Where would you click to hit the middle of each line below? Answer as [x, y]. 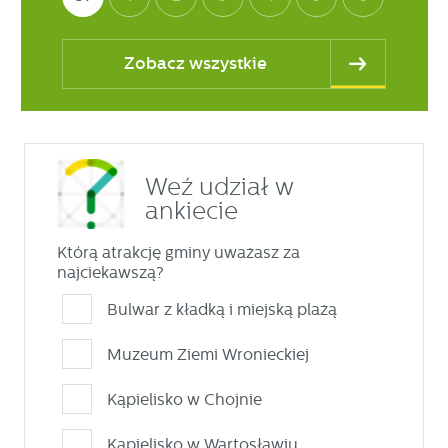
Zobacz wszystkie [195, 63]
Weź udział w [219, 186]
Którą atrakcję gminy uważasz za [178, 252]
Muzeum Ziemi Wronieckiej [207, 354]
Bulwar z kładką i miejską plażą [221, 309]
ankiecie [191, 210]
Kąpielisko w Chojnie [184, 399]
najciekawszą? [110, 272]
